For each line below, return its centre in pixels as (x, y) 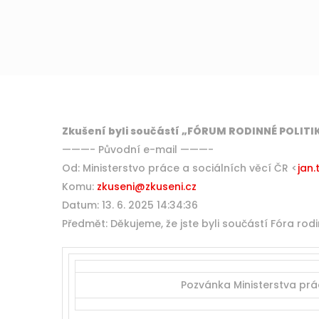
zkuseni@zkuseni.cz (147, 187)
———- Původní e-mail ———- (138, 150)
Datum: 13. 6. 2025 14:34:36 (130, 205)
